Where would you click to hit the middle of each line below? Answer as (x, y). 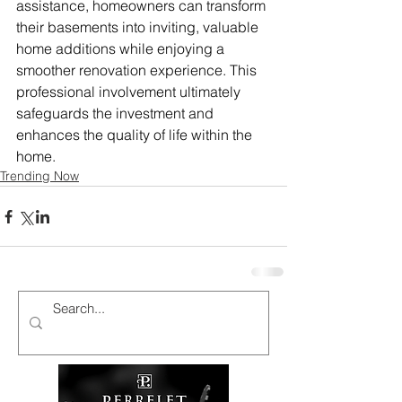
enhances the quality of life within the (136, 135)
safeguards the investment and (117, 114)
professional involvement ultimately (130, 92)
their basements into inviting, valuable (139, 27)
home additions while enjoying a (122, 49)
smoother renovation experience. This (138, 70)
